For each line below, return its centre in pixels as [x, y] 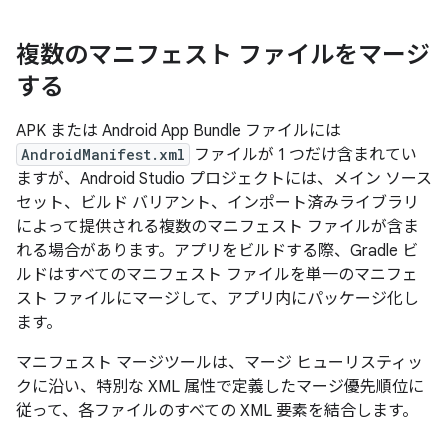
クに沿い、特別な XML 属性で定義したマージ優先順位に [220, 387]
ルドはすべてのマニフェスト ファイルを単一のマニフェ [217, 275]
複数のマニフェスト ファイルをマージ [223, 55]
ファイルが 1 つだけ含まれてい [303, 155]
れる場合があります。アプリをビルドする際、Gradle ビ [217, 251]
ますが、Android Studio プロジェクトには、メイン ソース [224, 179]
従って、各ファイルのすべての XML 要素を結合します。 [217, 411]
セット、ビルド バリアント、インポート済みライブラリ [217, 203]
